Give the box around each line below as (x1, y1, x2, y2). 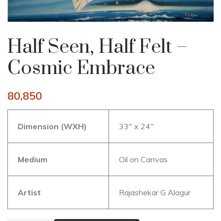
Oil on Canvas (119, 154, 168, 165)
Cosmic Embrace (7, 56, 155, 81)
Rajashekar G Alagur (119, 187, 190, 198)
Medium (18, 154, 47, 165)
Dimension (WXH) (18, 121, 87, 132)
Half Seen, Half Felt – (7, 35, 187, 60)
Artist (18, 187, 41, 198)
